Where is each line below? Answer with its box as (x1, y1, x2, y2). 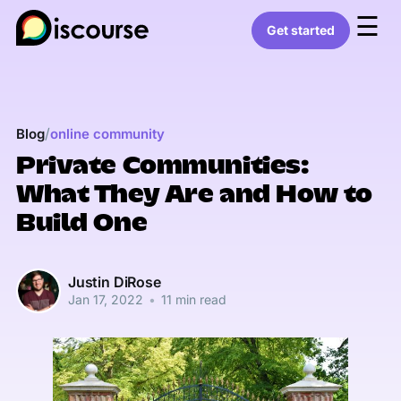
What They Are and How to (15, 183, 372, 205)
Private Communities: (15, 155, 309, 176)
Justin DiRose (67, 273, 161, 292)
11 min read (157, 292, 226, 308)
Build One (15, 212, 148, 234)
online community (49, 124, 165, 142)
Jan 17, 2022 (67, 292, 143, 308)
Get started (267, 22, 336, 38)
